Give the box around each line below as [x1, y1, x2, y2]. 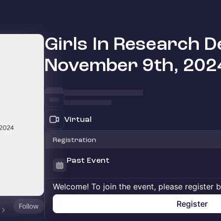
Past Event [67, 156, 110, 165]
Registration [53, 136, 96, 144]
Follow [19, 201, 39, 210]
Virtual [64, 115, 92, 124]
